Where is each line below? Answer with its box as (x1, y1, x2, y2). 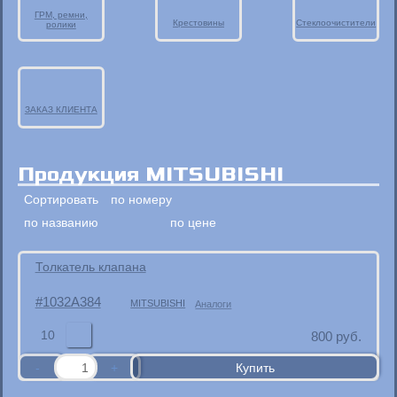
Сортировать (23, 192, 98, 207)
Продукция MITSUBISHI (17, 162, 284, 187)
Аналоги (195, 299, 232, 310)
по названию (23, 214, 98, 230)
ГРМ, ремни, (34, 10, 88, 20)
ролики (45, 19, 76, 30)
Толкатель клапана (35, 260, 146, 275)
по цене (169, 214, 216, 230)
